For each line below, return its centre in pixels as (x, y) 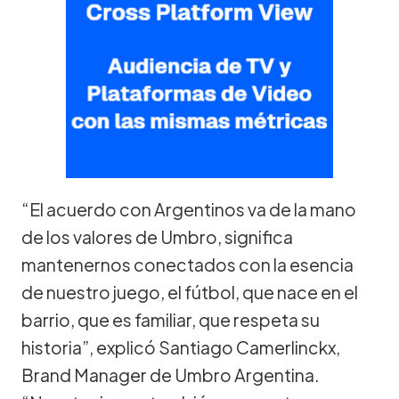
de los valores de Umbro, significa (157, 236)
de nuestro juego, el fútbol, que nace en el (190, 292)
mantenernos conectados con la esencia (187, 264)
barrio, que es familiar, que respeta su (171, 319)
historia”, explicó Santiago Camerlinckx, (181, 347)
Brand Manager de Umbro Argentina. (171, 375)
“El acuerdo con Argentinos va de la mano (189, 209)
